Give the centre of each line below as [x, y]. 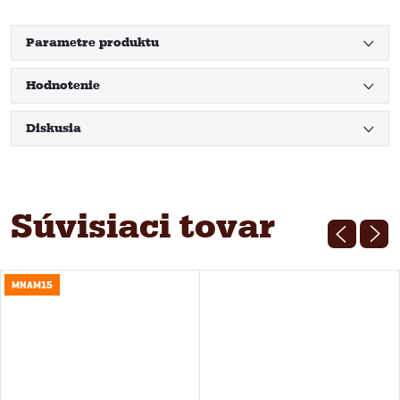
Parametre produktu [92, 42]
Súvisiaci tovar [143, 225]
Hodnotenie [63, 85]
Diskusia [54, 128]
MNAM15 [32, 285]
